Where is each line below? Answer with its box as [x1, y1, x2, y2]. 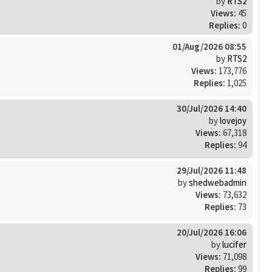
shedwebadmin [189, 176, 246, 188]
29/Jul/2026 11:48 [177, 164, 246, 176]
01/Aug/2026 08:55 [172, 40, 246, 52]
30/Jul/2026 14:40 [177, 102, 246, 114]
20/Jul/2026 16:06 [177, 226, 246, 238]
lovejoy [220, 114, 246, 126]
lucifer [222, 238, 246, 250]
